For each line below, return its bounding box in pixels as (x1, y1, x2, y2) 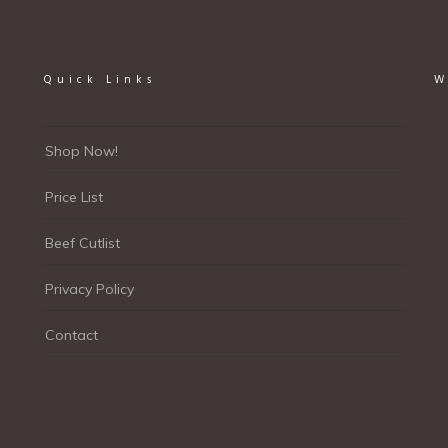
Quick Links (44, 70, 156, 89)
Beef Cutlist (45, 233, 120, 252)
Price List (45, 187, 103, 206)
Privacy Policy (45, 279, 134, 298)
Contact (45, 325, 98, 344)
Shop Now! (45, 141, 118, 160)
